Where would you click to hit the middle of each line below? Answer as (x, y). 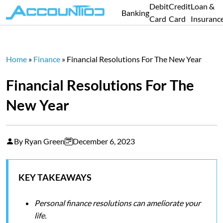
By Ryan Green (39, 141)
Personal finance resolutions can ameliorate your (117, 203)
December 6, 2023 (104, 141)
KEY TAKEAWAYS (55, 177)
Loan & (203, 6)
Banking (135, 12)
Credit (180, 6)
